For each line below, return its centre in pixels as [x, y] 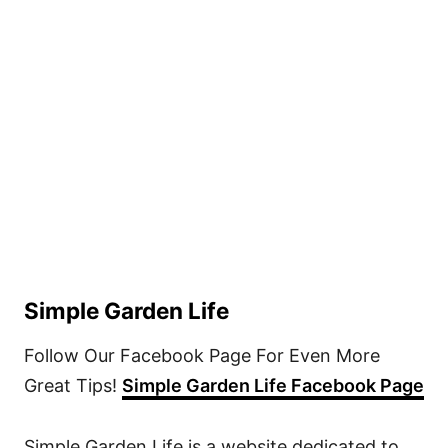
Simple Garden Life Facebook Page [273, 386]
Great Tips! [73, 386]
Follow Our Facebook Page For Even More [202, 356]
